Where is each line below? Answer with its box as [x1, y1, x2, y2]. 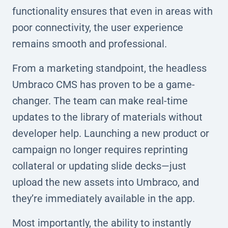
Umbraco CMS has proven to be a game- [12, 78, 195, 91]
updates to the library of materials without [12, 110, 203, 123]
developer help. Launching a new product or [12, 127, 209, 139]
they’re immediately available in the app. [12, 192, 195, 205]
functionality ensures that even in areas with [12, 5, 213, 17]
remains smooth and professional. [12, 37, 167, 50]
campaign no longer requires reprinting [12, 143, 188, 156]
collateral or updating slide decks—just [12, 159, 186, 172]
